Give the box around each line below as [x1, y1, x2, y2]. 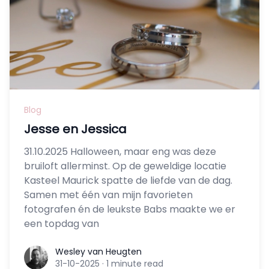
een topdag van [24, 217, 99, 231]
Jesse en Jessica [24, 121, 127, 138]
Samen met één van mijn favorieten [24, 188, 193, 202]
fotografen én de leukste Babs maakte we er [24, 202, 235, 217]
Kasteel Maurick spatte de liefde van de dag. [24, 174, 232, 188]
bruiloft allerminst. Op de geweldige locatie [24, 159, 226, 174]
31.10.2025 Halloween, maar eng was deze [24, 145, 216, 159]
